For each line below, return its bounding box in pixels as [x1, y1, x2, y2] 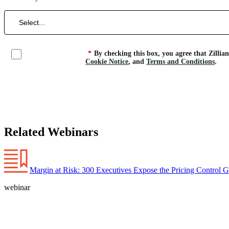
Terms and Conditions [146, 57, 215, 65]
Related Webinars [4, 125, 98, 139]
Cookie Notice [85, 57, 129, 65]
